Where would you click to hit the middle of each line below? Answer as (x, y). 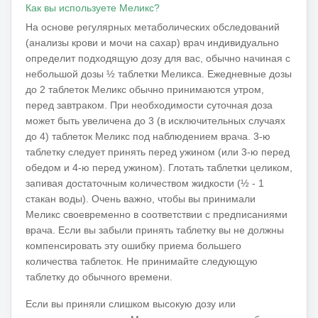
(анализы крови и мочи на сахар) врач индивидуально (152, 42)
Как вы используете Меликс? (93, 7)
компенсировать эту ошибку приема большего (133, 245)
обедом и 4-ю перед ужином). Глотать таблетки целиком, (159, 167)
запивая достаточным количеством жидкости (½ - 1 (145, 183)
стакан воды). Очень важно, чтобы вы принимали (141, 198)
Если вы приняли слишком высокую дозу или (131, 303)
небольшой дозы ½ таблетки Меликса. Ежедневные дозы (159, 73)
